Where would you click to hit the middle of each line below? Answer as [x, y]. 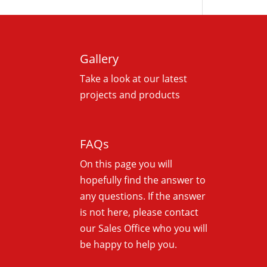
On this [97, 164]
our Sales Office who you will [144, 229]
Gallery [100, 59]
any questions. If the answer [143, 196]
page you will [144, 164]
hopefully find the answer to [143, 180]
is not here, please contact [139, 212]
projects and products [130, 95]
